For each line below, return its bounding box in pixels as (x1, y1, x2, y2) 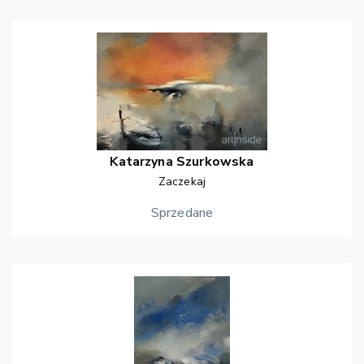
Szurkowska (176, 153, 254, 171)
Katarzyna (110, 153, 173, 171)
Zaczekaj (158, 174, 206, 190)
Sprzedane (150, 204, 214, 223)
